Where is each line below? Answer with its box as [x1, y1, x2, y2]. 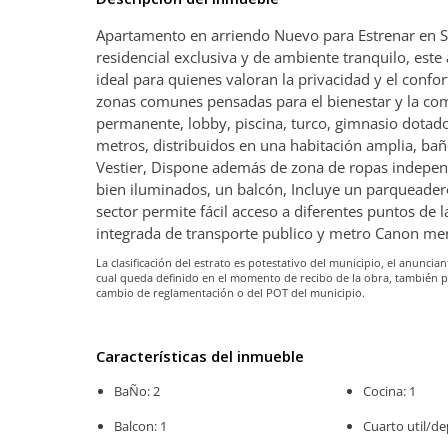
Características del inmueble [96, 346, 304, 367]
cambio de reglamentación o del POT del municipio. [96, 285, 365, 301]
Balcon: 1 [114, 417, 167, 436]
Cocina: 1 [363, 382, 417, 401]
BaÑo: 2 [114, 382, 160, 401]
